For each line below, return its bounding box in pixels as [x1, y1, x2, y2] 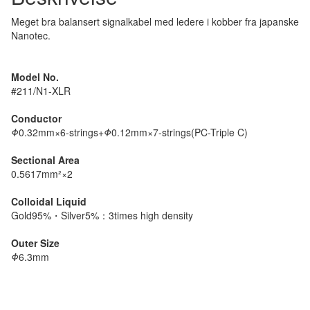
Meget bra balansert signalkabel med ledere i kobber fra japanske [11, 14, 299, 28]
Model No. [11, 69, 59, 84]
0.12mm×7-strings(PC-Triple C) [111, 125, 248, 139]
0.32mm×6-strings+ [19, 125, 104, 139]
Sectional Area [11, 152, 80, 167]
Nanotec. [11, 28, 51, 42]
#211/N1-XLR [11, 83, 71, 98]
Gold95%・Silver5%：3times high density [11, 208, 193, 222]
